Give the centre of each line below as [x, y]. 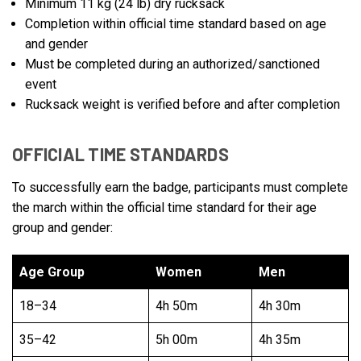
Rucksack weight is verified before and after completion [183, 105]
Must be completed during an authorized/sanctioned [173, 64]
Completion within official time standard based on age [176, 24]
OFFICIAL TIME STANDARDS [120, 154]
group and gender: [62, 228]
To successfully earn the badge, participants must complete [180, 188]
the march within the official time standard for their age [164, 208]
